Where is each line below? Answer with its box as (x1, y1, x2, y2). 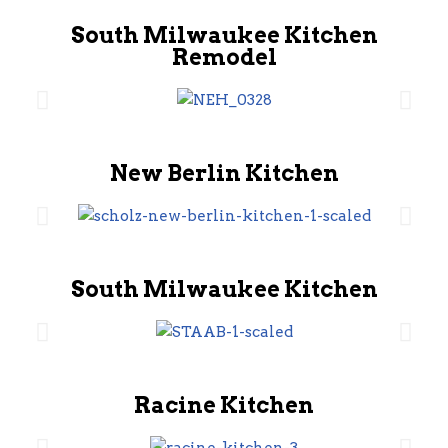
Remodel (171, 44, 277, 70)
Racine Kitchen (134, 392, 314, 418)
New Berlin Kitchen (109, 160, 339, 186)
